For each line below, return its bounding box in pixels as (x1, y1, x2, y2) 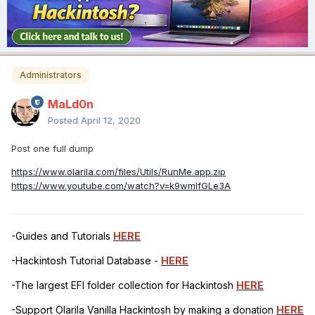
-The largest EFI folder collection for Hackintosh (11, 279, 236, 292)
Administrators (20, 70, 82, 81)
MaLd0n (48, 97, 94, 112)
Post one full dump (11, 143, 94, 155)
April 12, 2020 (81, 115, 141, 127)
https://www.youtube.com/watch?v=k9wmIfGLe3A (11, 180, 231, 192)
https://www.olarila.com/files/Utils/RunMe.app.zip (11, 166, 226, 178)
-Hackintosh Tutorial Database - (11, 255, 161, 267)
